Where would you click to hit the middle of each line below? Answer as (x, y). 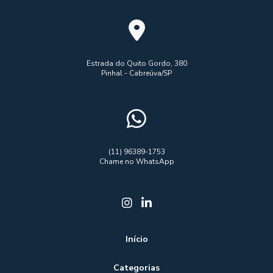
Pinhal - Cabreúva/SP (136, 73)
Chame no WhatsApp (136, 161)
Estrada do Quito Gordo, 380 (136, 63)
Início (136, 239)
